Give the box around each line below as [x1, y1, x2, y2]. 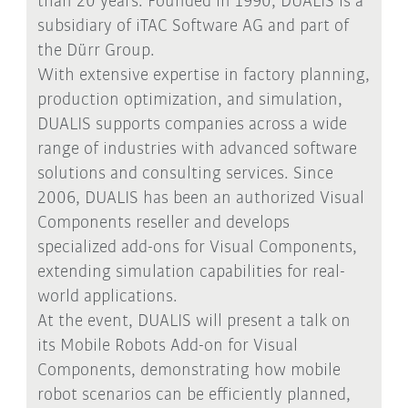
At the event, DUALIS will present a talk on [36, 311, 351, 331]
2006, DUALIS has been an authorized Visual [36, 189, 364, 208]
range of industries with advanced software [36, 139, 357, 158]
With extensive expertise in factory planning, [36, 66, 370, 85]
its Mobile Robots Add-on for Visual [36, 336, 298, 355]
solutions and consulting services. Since [36, 164, 333, 183]
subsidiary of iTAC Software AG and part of [36, 16, 349, 36]
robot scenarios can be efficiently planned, [36, 385, 351, 404]
